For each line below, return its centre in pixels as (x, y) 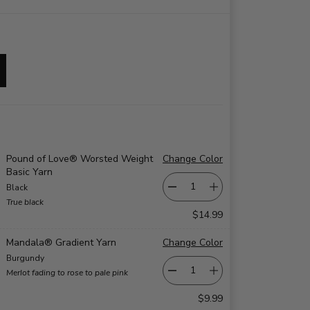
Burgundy (25, 258)
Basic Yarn (29, 172)
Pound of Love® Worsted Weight (80, 158)
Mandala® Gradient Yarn (61, 242)
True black (25, 202)
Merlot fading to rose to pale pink (67, 272)
